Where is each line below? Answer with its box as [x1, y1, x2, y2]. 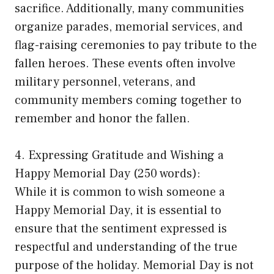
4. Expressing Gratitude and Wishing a [15, 147, 224, 163]
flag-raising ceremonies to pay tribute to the [15, 37, 257, 53]
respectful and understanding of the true [15, 239, 237, 255]
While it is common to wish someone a [15, 183, 225, 200]
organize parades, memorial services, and [15, 18, 243, 35]
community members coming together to [15, 92, 242, 108]
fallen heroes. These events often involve [15, 55, 235, 72]
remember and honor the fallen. [15, 110, 190, 127]
